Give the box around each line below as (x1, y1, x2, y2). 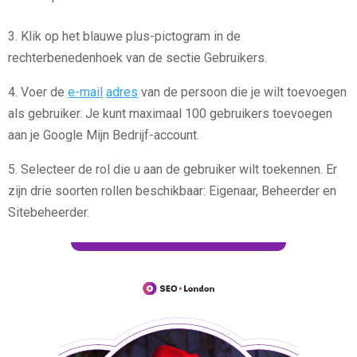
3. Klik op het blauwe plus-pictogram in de (8, 29, 241, 45)
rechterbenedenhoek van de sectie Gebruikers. (8, 50, 267, 66)
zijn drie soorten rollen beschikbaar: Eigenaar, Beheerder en (8, 183, 336, 199)
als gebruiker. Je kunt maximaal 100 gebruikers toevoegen (8, 106, 332, 122)
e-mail (68, 84, 103, 100)
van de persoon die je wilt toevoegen (138, 84, 347, 100)
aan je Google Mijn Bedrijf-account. (8, 127, 199, 143)
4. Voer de (8, 84, 68, 100)
